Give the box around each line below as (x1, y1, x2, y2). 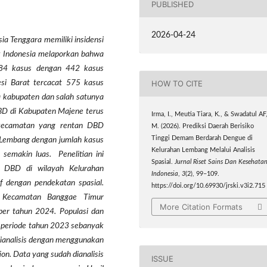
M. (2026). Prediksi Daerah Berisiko (151, 123, 254, 129)
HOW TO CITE (151, 79, 203, 89)
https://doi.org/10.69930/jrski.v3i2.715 (151, 182, 266, 189)
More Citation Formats (160, 202, 243, 212)
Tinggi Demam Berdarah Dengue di (151, 135, 253, 141)
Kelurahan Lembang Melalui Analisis (151, 147, 256, 153)
